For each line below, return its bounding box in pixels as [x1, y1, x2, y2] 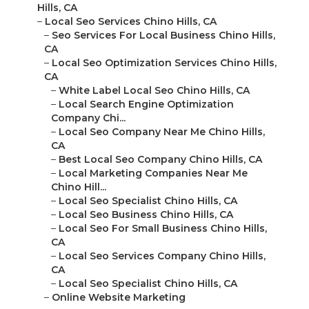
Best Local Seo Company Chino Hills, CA [59, 153, 262, 166]
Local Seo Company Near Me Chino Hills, [59, 126, 265, 139]
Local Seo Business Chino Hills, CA [59, 208, 233, 221]
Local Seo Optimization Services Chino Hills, [52, 57, 277, 70]
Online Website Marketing [52, 291, 186, 304]
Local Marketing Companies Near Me [59, 167, 248, 180]
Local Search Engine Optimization [59, 98, 234, 111]
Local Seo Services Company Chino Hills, [59, 250, 266, 263]
